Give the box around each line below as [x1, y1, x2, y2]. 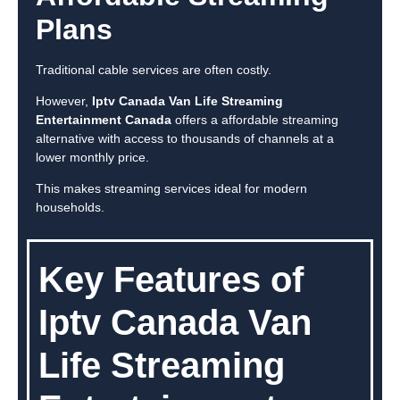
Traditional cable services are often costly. [36, 62, 271, 77]
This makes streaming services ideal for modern [36, 181, 307, 196]
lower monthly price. [36, 150, 149, 165]
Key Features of [38, 259, 304, 299]
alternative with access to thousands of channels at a [36, 131, 334, 146]
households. [36, 200, 104, 215]
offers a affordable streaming [171, 112, 338, 128]
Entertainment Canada [36, 112, 171, 128]
